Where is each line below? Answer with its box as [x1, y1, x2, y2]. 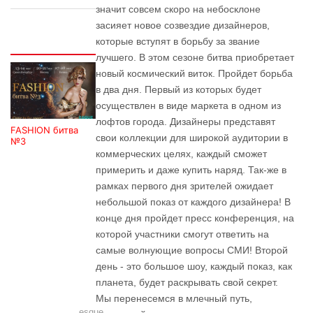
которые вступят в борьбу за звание [95, 36, 260, 47]
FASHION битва [10, 124, 78, 136]
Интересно [22, 37, 73, 48]
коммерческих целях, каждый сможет [95, 148, 267, 159]
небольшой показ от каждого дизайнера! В [95, 196, 291, 208]
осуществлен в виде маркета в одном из [95, 100, 281, 111]
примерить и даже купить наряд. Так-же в [95, 164, 286, 175]
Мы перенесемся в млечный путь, [95, 293, 252, 304]
